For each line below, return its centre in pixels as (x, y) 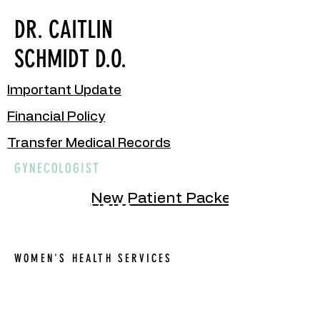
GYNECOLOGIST (57, 168)
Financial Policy (56, 117)
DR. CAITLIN (64, 30)
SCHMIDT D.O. (70, 59)
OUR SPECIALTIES (74, 211)
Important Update (64, 90)
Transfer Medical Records (89, 143)
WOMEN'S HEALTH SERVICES (94, 258)
